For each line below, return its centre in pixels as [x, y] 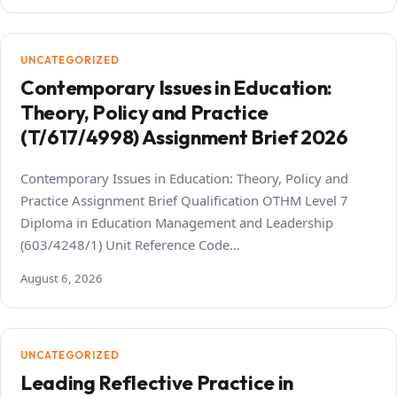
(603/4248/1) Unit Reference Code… [130, 245]
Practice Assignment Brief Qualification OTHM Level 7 [184, 201]
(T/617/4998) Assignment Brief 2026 [184, 138]
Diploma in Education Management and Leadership [177, 223]
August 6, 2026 [62, 279]
